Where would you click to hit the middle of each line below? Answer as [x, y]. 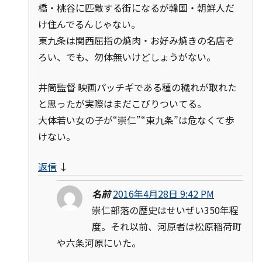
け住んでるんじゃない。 [89, 24]
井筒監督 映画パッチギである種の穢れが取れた [137, 87]
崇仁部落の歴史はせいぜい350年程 [165, 210]
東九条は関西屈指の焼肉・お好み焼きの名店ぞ [136, 40]
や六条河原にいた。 [99, 242]
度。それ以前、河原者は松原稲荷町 [167, 226]
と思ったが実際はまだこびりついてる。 [122, 103]
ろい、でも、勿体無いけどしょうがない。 [127, 56]
